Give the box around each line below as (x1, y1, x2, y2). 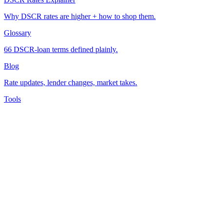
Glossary (4, 29, 31, 37)
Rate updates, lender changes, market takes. (4, 78, 137, 87)
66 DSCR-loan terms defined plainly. (4, 45, 118, 54)
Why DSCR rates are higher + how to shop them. (4, 12, 156, 20)
